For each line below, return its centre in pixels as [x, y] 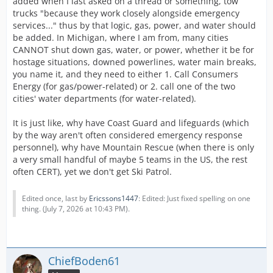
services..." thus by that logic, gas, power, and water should [134, 25]
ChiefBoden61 [84, 261]
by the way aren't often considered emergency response [128, 135]
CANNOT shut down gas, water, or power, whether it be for [133, 50]
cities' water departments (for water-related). [105, 98]
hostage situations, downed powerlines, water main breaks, [135, 62]
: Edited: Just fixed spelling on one [194, 198]
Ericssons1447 [114, 198]
